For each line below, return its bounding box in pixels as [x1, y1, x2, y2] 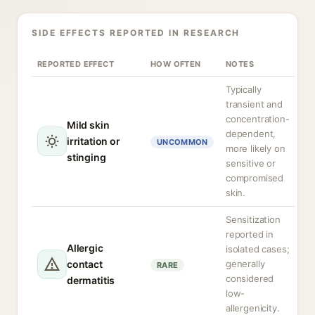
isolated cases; [226, 243, 290, 255]
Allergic [67, 242, 103, 254]
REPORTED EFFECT [37, 59, 114, 69]
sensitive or [226, 157, 276, 169]
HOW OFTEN [150, 59, 201, 69]
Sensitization [226, 214, 281, 225]
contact [67, 258, 103, 270]
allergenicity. [226, 302, 280, 314]
